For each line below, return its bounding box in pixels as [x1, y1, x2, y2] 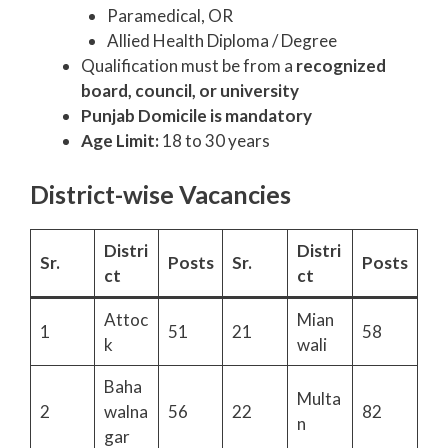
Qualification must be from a [81, 55, 296, 77]
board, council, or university [81, 80, 299, 102]
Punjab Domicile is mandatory [81, 105, 312, 127]
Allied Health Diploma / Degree [106, 30, 337, 52]
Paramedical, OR [106, 5, 233, 27]
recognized [296, 55, 386, 77]
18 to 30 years [159, 130, 270, 152]
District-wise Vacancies [30, 178, 291, 209]
